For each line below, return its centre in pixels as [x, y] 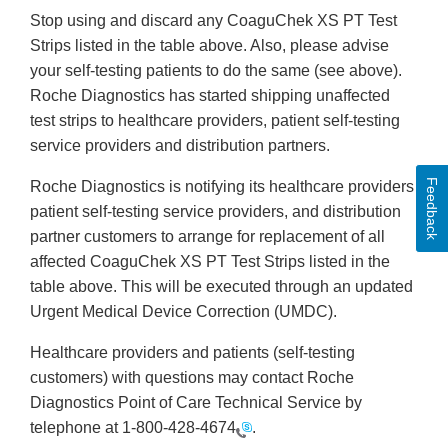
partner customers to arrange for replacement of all [207, 237]
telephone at [76, 428]
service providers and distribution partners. [180, 146]
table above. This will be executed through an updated [221, 287]
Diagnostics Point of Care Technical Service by [196, 403]
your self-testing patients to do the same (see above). [216, 71]
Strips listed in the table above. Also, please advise [209, 46]
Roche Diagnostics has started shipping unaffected [210, 96]
